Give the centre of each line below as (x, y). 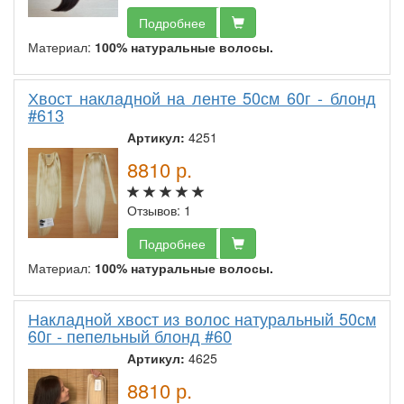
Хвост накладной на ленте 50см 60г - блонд (202, 98)
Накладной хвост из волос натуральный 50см (202, 319)
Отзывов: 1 (159, 211)
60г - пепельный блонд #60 (130, 336)
